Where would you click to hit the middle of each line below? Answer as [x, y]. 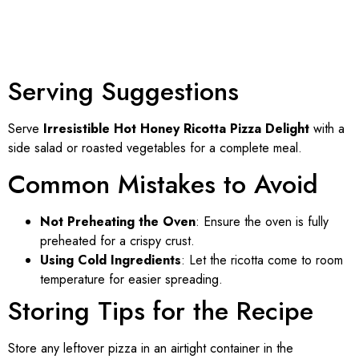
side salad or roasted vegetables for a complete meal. [155, 147]
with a [327, 128]
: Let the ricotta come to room [262, 260]
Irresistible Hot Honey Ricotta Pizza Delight [176, 128]
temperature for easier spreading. [131, 280]
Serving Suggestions [123, 91]
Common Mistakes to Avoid [163, 185]
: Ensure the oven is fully [262, 222]
